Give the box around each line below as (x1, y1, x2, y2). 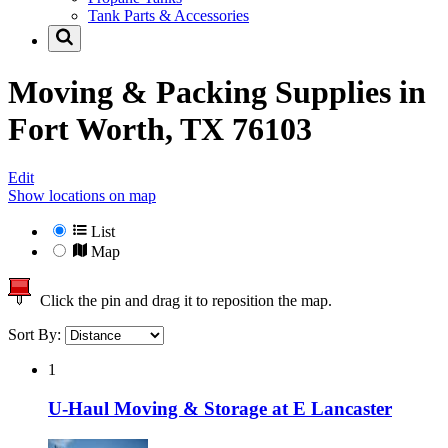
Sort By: (8, 326, 65, 344)
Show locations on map (8, 187, 156, 205)
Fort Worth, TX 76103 (8, 110, 312, 147)
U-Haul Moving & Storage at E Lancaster (48, 397, 392, 419)
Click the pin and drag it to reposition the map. (32, 292, 332, 310)
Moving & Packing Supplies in (8, 73, 426, 110)
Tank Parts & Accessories (88, 7, 249, 25)
